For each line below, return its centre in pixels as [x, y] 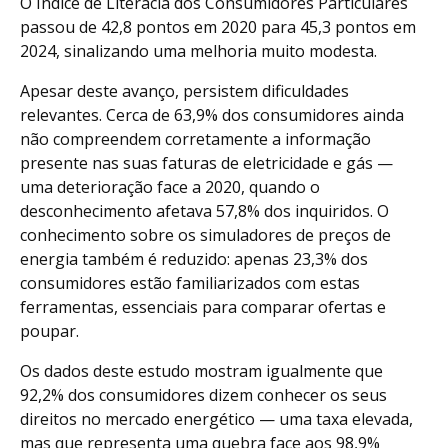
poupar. [49, 330]
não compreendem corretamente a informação [195, 138]
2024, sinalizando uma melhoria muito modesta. [198, 50]
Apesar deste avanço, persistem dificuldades [184, 90]
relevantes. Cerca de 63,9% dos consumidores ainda [212, 114]
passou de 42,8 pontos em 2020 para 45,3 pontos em [218, 26]
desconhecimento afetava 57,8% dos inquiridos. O [204, 210]
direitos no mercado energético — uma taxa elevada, [216, 418]
